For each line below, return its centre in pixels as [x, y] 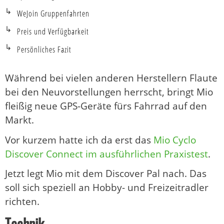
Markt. [19, 120]
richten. [22, 201]
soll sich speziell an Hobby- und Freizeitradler [107, 187]
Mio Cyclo [175, 140]
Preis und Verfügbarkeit [53, 32]
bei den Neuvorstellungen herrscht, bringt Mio [109, 92]
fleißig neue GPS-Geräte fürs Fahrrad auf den [106, 106]
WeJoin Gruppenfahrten [53, 14]
